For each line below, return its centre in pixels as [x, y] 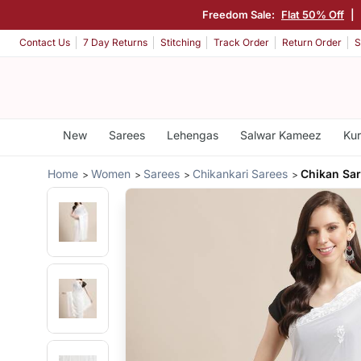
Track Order [241, 43]
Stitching [180, 43]
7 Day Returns [115, 43]
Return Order [312, 43]
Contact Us [45, 43]
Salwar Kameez [280, 135]
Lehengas [192, 135]
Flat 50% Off [314, 14]
